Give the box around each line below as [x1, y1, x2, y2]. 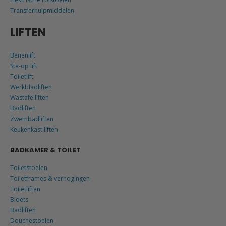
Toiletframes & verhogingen [10, 174, 90, 183]
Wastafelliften [10, 93, 49, 102]
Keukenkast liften [10, 125, 58, 134]
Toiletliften [10, 185, 40, 194]
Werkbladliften [10, 82, 52, 91]
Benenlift [10, 50, 35, 60]
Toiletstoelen [10, 163, 47, 173]
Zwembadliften [10, 114, 53, 123]
